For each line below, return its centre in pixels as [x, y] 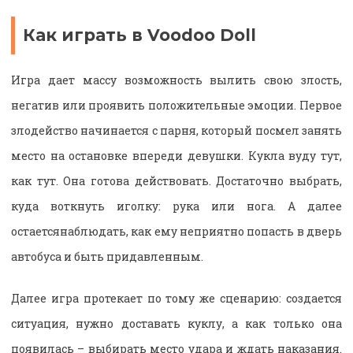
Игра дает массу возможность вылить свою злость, [176, 80]
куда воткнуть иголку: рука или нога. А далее [176, 206]
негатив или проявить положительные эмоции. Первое [176, 106]
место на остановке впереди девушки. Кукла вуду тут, [176, 156]
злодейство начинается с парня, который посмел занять [176, 131]
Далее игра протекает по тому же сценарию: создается [176, 299]
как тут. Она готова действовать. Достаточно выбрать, [176, 181]
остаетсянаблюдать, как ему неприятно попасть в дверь [176, 232]
